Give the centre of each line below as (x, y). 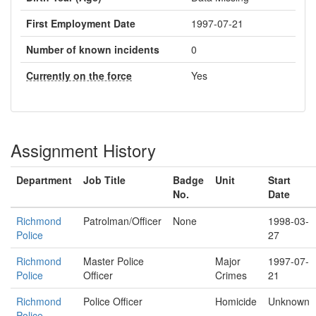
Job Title (104, 180)
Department (44, 180)
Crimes (231, 275)
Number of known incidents (93, 49)
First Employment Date (81, 23)
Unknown (289, 301)
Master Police (114, 261)
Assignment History (83, 150)
